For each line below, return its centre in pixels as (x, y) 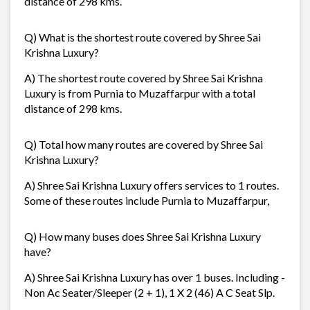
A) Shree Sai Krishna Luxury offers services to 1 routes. (152, 185)
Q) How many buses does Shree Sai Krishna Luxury (143, 236)
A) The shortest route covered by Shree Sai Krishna (144, 77)
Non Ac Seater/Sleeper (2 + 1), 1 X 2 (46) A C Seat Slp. (149, 292)
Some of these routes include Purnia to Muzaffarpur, (147, 200)
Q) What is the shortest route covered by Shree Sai (143, 37)
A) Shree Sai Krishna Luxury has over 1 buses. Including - (155, 277)
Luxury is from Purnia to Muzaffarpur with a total (140, 93)
